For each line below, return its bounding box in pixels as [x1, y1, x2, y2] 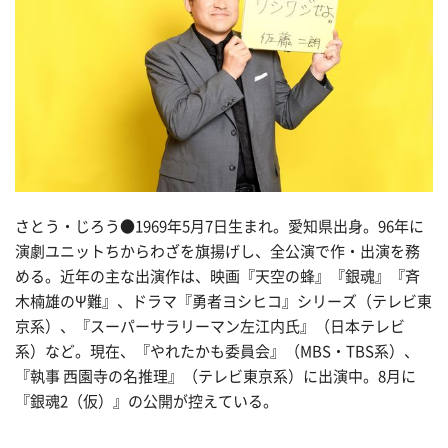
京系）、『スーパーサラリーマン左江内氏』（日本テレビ [15, 319, 405, 335]
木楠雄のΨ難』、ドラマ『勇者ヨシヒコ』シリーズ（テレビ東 [15, 294, 432, 310]
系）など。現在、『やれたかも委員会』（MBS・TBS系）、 [15, 344, 419, 360]
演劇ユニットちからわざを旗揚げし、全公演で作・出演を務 [15, 244, 420, 260]
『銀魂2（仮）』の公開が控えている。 [15, 394, 278, 410]
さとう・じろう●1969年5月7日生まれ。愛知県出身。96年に [15, 219, 424, 235]
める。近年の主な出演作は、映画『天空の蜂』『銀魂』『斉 [15, 269, 420, 285]
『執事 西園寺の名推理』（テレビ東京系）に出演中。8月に [15, 369, 416, 385]
